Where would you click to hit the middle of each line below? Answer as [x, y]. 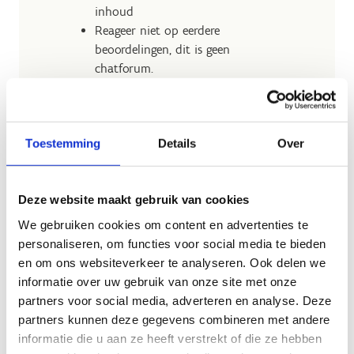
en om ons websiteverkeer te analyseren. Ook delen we [172, 262]
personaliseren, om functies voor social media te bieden [172, 243]
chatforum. [126, 68]
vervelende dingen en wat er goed [186, 313]
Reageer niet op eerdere [157, 30]
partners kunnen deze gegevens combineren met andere [174, 319]
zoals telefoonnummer [155, 106]
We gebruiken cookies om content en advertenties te [163, 224]
